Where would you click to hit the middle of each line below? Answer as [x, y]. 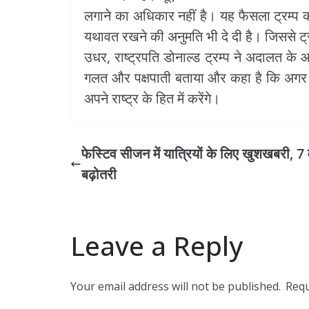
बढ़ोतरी [99, 174]
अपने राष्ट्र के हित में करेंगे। [152, 98]
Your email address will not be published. [176, 286]
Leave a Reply [157, 246]
